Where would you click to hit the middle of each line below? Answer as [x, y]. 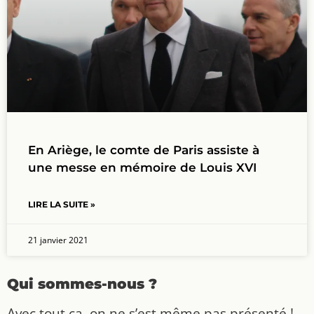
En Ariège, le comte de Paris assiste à [144, 150]
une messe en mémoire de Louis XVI [142, 167]
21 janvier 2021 [58, 240]
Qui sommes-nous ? [82, 284]
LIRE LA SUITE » [62, 204]
